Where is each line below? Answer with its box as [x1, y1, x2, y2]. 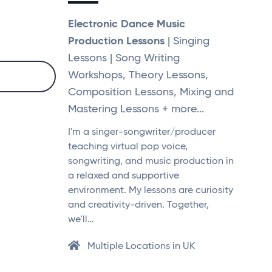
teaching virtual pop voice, [68, 141, 188, 152]
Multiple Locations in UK [87, 241, 195, 251]
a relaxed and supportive [68, 171, 179, 181]
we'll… [68, 214, 93, 225]
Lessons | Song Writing [68, 52, 180, 64]
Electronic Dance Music [68, 18, 185, 30]
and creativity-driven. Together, [68, 200, 209, 210]
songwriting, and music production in [68, 156, 234, 166]
